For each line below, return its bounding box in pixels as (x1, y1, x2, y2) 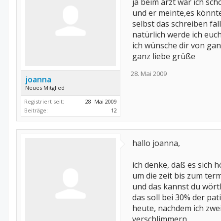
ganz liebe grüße (132, 51, 195, 62)
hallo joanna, (132, 138, 180, 148)
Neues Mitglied (25, 84, 65, 91)
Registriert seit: (24, 98, 64, 105)
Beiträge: (24, 107, 48, 114)
